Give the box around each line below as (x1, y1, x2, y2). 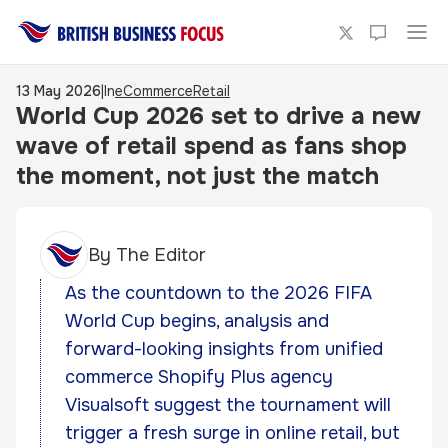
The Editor (116, 244, 206, 266)
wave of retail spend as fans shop (16, 131, 407, 161)
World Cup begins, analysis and (65, 310, 329, 332)
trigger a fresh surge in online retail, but (65, 422, 400, 444)
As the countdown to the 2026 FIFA (65, 282, 372, 304)
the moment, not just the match (16, 161, 379, 191)
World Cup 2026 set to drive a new (16, 101, 421, 131)
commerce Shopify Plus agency (65, 366, 333, 388)
